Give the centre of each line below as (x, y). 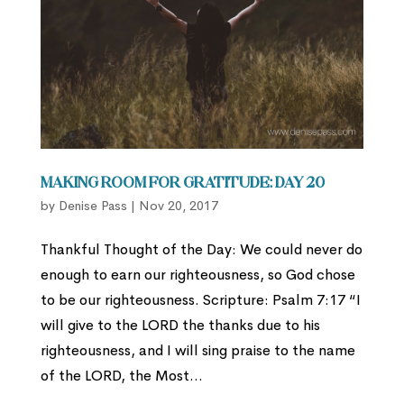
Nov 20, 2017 (178, 206)
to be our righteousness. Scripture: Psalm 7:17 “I (200, 300)
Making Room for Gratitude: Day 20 (182, 184)
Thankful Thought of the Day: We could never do (201, 250)
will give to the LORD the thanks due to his (180, 326)
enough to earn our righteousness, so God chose (197, 275)
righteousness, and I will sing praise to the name (197, 351)
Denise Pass (92, 206)
